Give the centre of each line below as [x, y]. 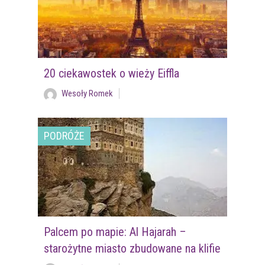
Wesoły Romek [87, 94]
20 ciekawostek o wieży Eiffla [111, 74]
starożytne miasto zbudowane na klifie [132, 249]
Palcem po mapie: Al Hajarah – [115, 232]
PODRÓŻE [64, 136]
